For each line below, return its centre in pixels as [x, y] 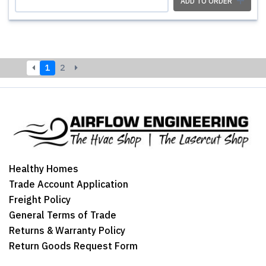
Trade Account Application [69, 184]
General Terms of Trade [63, 215]
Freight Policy [40, 200]
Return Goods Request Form [73, 246]
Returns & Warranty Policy [67, 231]
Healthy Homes [44, 169]
